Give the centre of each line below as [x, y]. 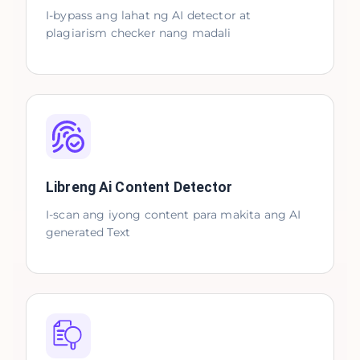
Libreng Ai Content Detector [139, 187]
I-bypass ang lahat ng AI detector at [149, 15]
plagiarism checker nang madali [139, 33]
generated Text [88, 232]
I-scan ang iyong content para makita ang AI [174, 215]
